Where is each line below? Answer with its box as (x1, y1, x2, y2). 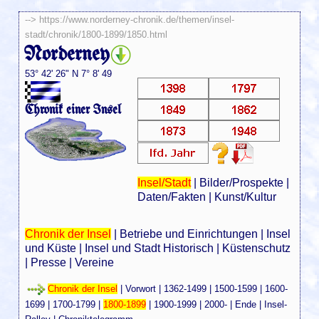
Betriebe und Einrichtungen (120, 227, 258, 240)
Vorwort (125, 283, 157, 294)
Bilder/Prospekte (199, 176, 283, 189)
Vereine (75, 256, 115, 268)
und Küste (25, 241, 77, 254)
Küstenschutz (222, 241, 291, 254)
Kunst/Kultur (214, 190, 276, 203)
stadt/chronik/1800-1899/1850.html (25, 29, 168, 40)
